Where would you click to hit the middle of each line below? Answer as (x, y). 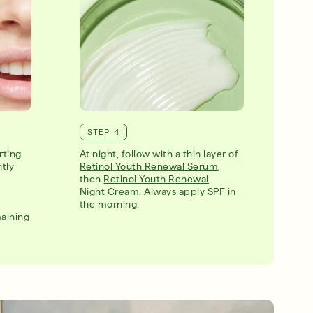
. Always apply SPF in (188, 192)
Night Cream (109, 192)
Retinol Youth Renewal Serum (149, 167)
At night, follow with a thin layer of (159, 154)
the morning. (109, 204)
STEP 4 (103, 132)
